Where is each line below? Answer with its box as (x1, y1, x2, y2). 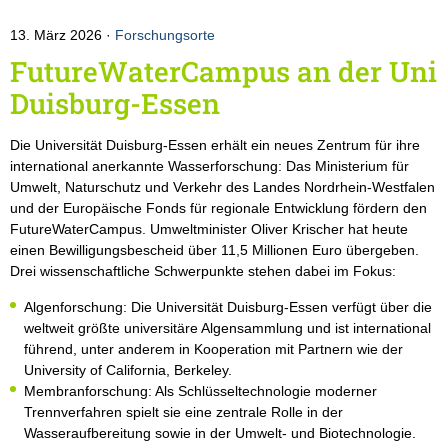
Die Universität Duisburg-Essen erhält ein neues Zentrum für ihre (10, 137, 420, 154)
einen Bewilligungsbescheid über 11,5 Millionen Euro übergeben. (10, 242, 419, 259)
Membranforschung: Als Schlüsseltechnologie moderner (24, 383, 377, 400)
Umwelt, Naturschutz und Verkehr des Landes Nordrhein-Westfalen (10, 179, 435, 196)
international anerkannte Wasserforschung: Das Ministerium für (10, 158, 409, 175)
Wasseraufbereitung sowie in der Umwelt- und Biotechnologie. (24, 425, 416, 442)
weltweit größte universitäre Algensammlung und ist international (24, 320, 431, 337)
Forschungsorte (115, 27, 215, 44)
